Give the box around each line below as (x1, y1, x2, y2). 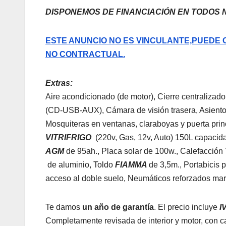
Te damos (45, 202, 82, 211)
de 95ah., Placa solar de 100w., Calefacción (66, 146, 225, 155)
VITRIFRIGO (45, 133, 93, 142)
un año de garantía (82, 202, 154, 211)
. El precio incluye (154, 202, 219, 211)
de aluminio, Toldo (45, 160, 115, 169)
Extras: (45, 78, 73, 87)
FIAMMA (115, 160, 149, 169)
